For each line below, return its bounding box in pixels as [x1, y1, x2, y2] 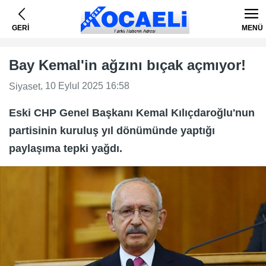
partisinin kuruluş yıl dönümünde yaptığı [9, 124, 215, 137]
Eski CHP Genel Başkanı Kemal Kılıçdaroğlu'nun [9, 106, 255, 119]
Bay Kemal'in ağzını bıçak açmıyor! [9, 57, 246, 73]
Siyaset [9, 81, 40, 91]
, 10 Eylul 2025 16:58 [40, 81, 129, 91]
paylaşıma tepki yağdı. [9, 142, 122, 154]
